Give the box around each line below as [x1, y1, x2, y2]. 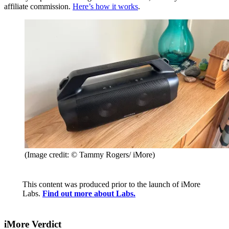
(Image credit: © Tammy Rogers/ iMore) [25, 150, 155, 159]
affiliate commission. [4, 2, 73, 11]
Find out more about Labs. [42, 189, 135, 198]
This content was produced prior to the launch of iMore [22, 180, 200, 189]
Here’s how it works [73, 2, 138, 11]
